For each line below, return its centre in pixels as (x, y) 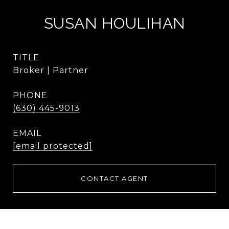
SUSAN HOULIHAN (114, 23)
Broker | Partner (51, 70)
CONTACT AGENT (114, 178)
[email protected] (53, 146)
